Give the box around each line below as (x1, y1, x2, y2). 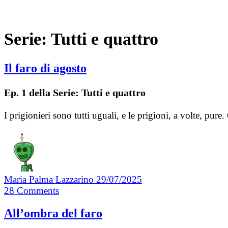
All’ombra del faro (4, 207, 102, 220)
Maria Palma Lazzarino (4, 174, 96, 185)
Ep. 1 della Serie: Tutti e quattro (4, 87, 146, 98)
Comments (17, 185, 59, 196)
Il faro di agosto (4, 61, 87, 75)
